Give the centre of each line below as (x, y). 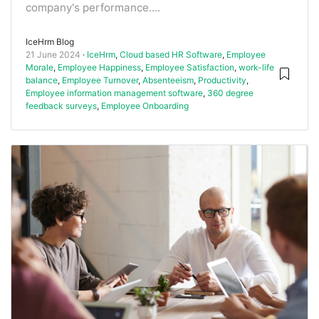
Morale (40, 67)
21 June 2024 (53, 54)
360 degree (230, 93)
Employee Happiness (99, 67)
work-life (256, 67)
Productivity (222, 80)
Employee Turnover (100, 80)
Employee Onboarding (145, 105)
